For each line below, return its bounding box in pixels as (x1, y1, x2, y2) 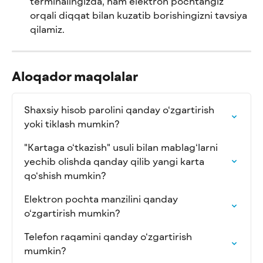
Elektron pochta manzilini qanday (24, 193, 180, 204)
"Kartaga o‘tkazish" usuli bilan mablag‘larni (24, 141, 220, 153)
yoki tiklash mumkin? (24, 117, 120, 129)
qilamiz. (30, 23, 65, 35)
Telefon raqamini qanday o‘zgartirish (24, 230, 194, 242)
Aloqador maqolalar (12, 68, 138, 83)
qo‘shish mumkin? (24, 169, 106, 181)
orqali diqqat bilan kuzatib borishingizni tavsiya (30, 9, 249, 21)
